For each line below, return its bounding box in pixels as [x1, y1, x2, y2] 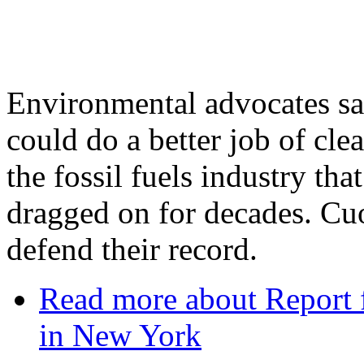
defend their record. [6, 231, 258, 266]
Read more [39, 280, 177, 316]
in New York [39, 317, 201, 353]
